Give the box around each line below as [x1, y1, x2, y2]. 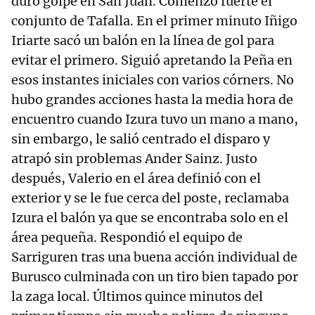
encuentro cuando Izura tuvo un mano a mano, [11, 111, 298, 128]
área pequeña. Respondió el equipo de [11, 229, 243, 246]
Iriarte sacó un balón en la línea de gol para [11, 32, 274, 49]
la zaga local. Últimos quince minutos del [11, 288, 263, 305]
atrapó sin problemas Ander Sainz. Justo [11, 150, 257, 167]
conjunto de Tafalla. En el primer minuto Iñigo [11, 13, 297, 30]
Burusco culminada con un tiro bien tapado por [11, 269, 298, 285]
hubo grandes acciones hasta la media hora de [11, 91, 293, 108]
